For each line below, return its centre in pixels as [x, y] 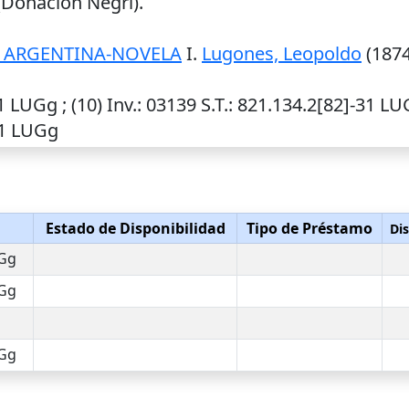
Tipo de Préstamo [309, 228]
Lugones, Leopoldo [282, 53]
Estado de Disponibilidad [135, 228]
